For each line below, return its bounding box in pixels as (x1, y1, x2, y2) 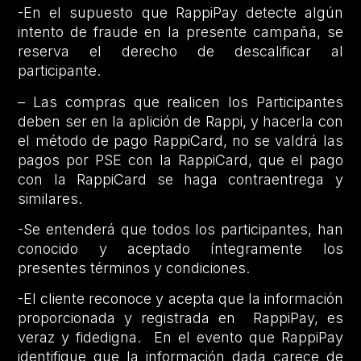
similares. (18, 189, 83, 207)
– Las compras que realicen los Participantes (18, 93, 343, 110)
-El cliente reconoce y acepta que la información (18, 290, 343, 308)
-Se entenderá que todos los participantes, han (18, 220, 343, 238)
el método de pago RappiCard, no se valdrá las (18, 131, 343, 149)
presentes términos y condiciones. (18, 259, 251, 276)
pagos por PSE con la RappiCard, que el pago (18, 151, 343, 168)
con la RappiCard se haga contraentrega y (18, 170, 343, 188)
